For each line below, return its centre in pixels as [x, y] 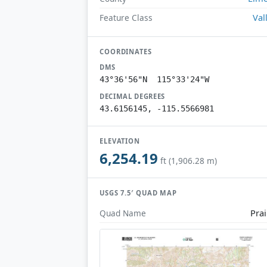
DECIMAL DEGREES [133, 96]
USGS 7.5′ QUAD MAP [139, 193]
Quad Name [123, 213]
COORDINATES [126, 51]
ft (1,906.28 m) [189, 161]
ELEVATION [120, 141]
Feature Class [126, 17]
